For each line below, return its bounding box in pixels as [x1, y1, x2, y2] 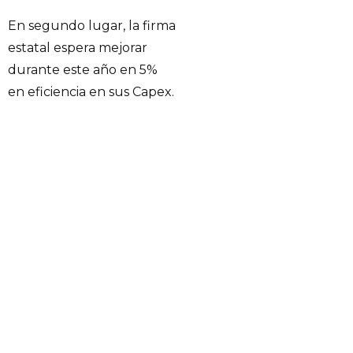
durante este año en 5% [8, 61, 158, 77]
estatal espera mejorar [8, 39, 147, 55]
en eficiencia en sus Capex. [8, 84, 174, 99]
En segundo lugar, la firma [8, 17, 176, 33]
